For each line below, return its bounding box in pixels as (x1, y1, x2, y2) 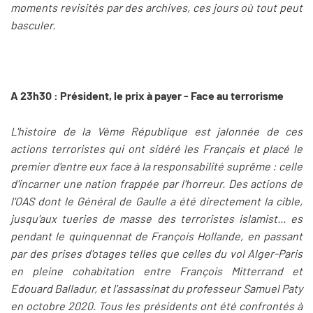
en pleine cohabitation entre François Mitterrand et (10, 264, 303, 278)
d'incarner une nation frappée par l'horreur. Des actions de (10, 177, 303, 191)
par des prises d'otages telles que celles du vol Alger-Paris (10, 247, 303, 261)
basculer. (10, 18, 55, 32)
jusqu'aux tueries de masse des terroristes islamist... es (10, 212, 303, 226)
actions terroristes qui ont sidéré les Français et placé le (10, 142, 303, 156)
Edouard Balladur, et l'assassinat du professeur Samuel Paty (10, 282, 303, 296)
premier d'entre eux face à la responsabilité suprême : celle (10, 159, 303, 173)
